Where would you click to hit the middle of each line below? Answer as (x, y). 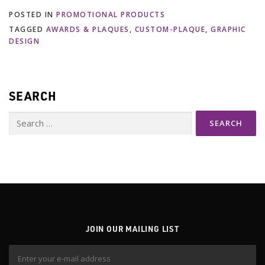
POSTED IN (33, 15)
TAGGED (28, 30)
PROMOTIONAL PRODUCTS (111, 15)
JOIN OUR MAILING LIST (132, 229)
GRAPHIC (228, 30)
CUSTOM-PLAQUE (170, 30)
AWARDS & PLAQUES (88, 30)
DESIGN (24, 41)
